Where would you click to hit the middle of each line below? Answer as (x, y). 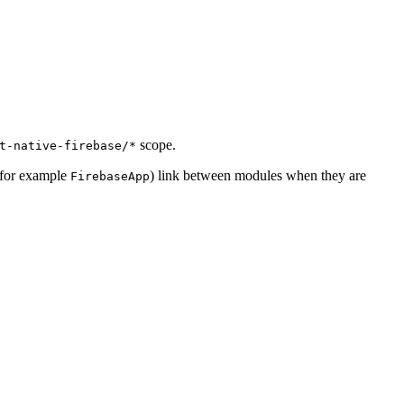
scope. (156, 144)
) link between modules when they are (258, 175)
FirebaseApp (110, 176)
